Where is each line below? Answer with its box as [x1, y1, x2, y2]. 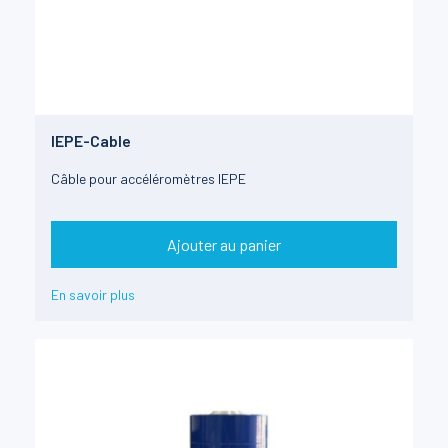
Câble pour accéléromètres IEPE [51, 170, 246, 188]
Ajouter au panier [167, 234, 281, 254]
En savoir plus [51, 285, 135, 303]
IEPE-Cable [51, 131, 131, 151]
